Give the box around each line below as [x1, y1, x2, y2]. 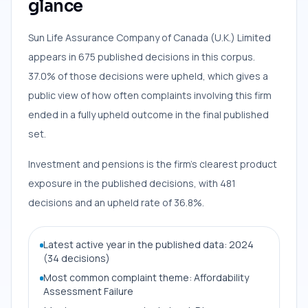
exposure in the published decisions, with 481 [28, 176, 236, 190]
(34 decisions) [43, 251, 110, 265]
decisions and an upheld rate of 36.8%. [28, 195, 204, 209]
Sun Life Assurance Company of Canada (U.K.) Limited [28, 30, 271, 44]
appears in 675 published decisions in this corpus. [28, 49, 255, 63]
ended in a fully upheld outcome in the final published [28, 107, 269, 121]
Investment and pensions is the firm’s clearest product [28, 157, 277, 170]
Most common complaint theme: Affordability [43, 270, 249, 284]
